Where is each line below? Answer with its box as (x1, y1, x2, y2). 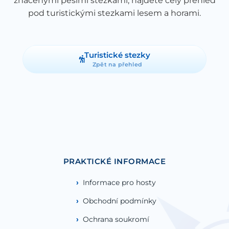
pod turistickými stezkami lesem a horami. (28, 8, 201, 18)
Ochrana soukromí (82, 214, 149, 224)
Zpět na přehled (93, 60, 142, 68)
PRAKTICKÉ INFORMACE (63, 156, 166, 166)
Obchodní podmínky (82, 196, 156, 205)
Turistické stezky (84, 50, 150, 60)
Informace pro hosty (82, 177, 156, 187)
